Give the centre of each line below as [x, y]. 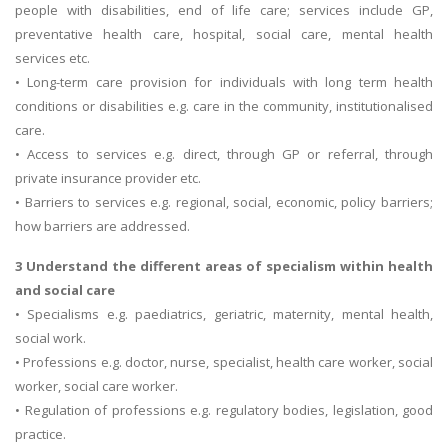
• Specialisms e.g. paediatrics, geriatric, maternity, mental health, [224, 313]
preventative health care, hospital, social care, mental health [224, 33]
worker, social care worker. [96, 385]
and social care [65, 289]
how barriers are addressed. [102, 225]
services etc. [52, 57]
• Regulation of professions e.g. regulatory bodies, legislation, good [224, 409]
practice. [40, 433]
